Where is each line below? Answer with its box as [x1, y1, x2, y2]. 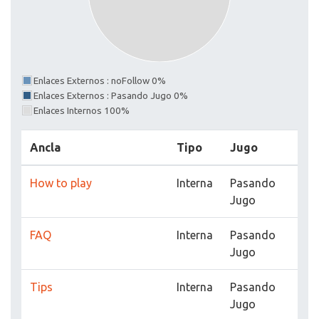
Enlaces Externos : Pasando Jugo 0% [33, 90, 188, 102]
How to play [30, 177, 92, 190]
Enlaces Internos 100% [33, 105, 130, 117]
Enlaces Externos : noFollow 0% [33, 75, 166, 87]
